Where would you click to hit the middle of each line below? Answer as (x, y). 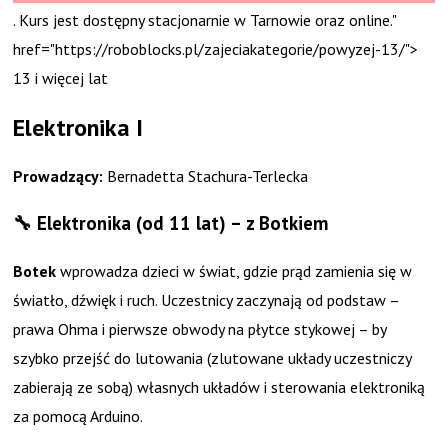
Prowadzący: (60, 175)
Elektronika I (78, 127)
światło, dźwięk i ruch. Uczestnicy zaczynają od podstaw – (206, 300)
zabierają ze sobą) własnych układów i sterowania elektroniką (219, 387)
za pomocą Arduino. (78, 416)
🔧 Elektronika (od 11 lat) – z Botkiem (171, 223)
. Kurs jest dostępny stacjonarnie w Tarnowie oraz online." (205, 19)
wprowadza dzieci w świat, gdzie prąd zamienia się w (234, 271)
